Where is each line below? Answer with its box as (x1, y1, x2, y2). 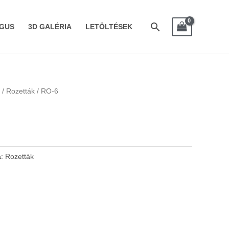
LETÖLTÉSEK (85, 23, 132, 31)
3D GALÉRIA (28, 23, 72, 31)
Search (149, 20, 187, 34)
